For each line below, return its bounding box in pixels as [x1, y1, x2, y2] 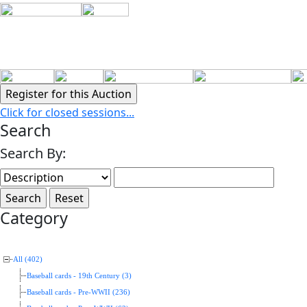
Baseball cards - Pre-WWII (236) [27, 288, 130, 296]
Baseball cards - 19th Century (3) [27, 272, 132, 280]
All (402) [13, 256, 42, 263]
